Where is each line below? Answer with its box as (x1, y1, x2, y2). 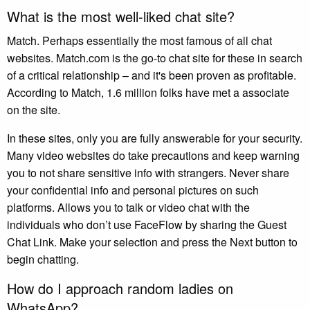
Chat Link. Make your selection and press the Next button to (7, 233, 298, 250)
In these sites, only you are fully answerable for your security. (7, 129, 302, 146)
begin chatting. (7, 250, 79, 267)
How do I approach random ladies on (7, 277, 233, 298)
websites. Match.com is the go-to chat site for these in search (7, 49, 302, 66)
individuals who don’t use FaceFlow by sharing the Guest (7, 216, 286, 232)
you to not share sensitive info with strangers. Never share (7, 164, 289, 181)
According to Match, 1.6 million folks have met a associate (7, 84, 289, 100)
